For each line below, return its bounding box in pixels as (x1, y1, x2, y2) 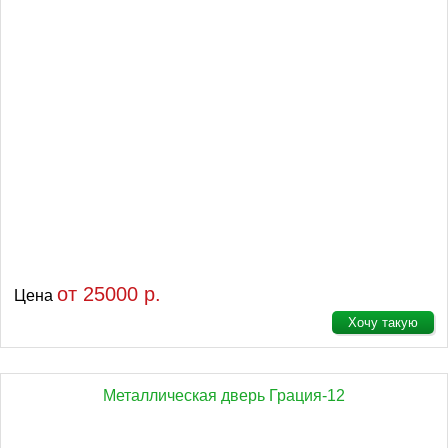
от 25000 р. (57, 283, 161, 305)
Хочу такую (348, 315, 418, 330)
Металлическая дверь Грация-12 (103, 387, 345, 404)
